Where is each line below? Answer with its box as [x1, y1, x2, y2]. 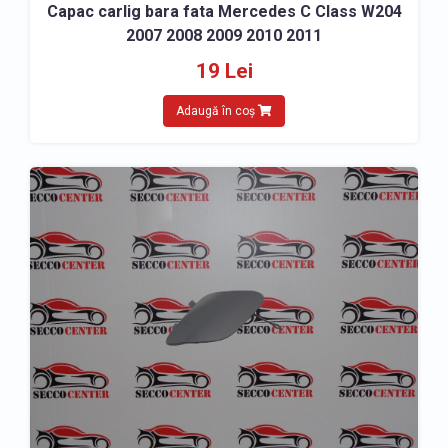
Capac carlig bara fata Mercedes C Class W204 [46, 2, 402, 21]
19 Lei [195, 59, 253, 83]
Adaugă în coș [176, 104, 258, 118]
